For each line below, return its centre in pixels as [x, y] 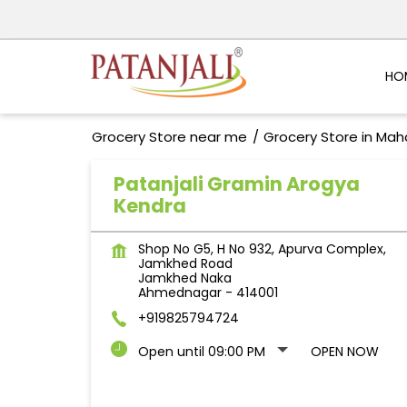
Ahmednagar [179, 293]
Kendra [149, 206]
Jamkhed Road [185, 264]
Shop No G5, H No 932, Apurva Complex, [262, 249]
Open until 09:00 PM [201, 352]
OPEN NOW [344, 352]
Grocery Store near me [169, 137]
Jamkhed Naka [184, 278]
